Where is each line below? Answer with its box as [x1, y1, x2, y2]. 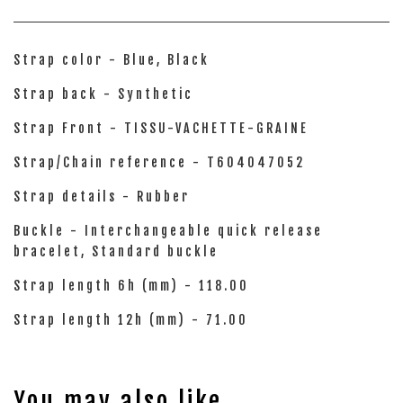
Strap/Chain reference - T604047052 [13, 155, 305, 170]
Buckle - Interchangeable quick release [13, 223, 323, 238]
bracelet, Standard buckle [13, 244, 219, 259]
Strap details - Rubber [13, 189, 190, 204]
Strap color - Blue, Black [13, 52, 210, 67]
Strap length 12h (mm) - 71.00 [13, 312, 248, 327]
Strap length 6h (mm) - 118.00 [13, 278, 249, 293]
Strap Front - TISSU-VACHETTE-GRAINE [13, 121, 309, 136]
